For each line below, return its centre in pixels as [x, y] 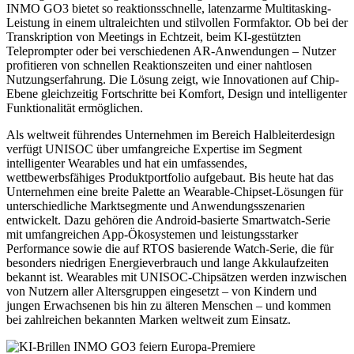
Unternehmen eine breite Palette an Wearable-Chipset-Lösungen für [175, 192]
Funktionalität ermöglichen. [75, 108]
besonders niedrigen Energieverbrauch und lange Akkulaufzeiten [168, 263]
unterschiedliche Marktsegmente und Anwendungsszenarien [156, 206]
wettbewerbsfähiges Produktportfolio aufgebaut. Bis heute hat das [170, 178]
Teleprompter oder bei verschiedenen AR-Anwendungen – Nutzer [171, 51]
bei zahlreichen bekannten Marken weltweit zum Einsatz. [149, 320]
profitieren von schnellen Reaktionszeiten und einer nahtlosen [159, 66]
